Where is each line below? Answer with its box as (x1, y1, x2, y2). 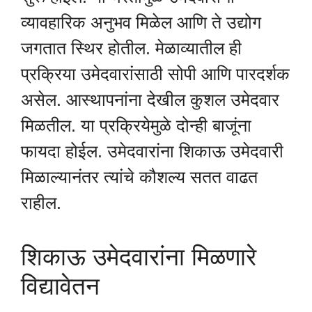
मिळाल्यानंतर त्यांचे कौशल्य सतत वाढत (21, 167, 258, 187)
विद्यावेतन (21, 272, 100, 299)
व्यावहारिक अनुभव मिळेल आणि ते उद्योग (21, 13, 261, 33)
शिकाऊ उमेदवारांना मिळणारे (21, 242, 256, 270)
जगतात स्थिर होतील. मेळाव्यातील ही (21, 38, 242, 58)
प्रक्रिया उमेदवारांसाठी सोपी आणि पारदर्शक (21, 64, 290, 84)
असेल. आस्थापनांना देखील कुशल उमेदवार (21, 90, 279, 110)
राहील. (21, 193, 61, 213)
